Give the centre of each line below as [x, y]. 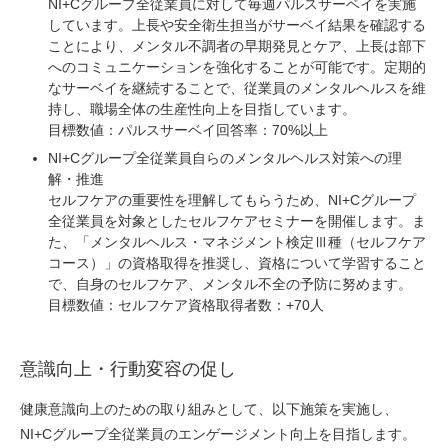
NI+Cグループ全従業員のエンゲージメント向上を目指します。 [218, 434]
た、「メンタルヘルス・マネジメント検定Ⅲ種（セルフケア [237, 242]
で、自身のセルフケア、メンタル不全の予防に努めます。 [230, 284]
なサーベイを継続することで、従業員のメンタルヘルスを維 [237, 88]
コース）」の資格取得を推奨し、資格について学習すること [237, 263]
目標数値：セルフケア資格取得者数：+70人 [186, 305]
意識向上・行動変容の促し [128, 369]
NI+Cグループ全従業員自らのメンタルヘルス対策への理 [225, 158]
